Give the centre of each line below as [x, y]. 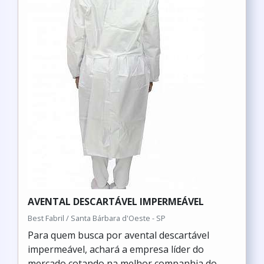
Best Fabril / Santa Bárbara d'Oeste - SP [97, 218]
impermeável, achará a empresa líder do [116, 249]
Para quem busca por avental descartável [118, 235]
